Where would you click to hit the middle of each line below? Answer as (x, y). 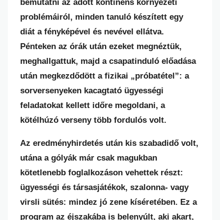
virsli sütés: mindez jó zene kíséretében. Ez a (109, 202)
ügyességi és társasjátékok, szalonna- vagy (104, 187)
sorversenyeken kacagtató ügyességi (92, 91)
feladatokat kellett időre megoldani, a (93, 105)
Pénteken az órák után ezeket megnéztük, (101, 46)
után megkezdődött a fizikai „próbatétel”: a (105, 76)
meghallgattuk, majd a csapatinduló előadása (108, 61)
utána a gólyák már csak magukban (89, 158)
